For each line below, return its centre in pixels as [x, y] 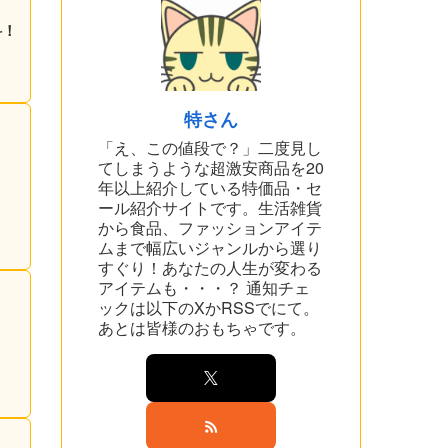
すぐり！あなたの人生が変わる [210, 267]
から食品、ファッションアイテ [210, 227]
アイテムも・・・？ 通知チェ [204, 287]
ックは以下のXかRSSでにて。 [208, 307]
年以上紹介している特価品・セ [210, 187]
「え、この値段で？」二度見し [210, 147]
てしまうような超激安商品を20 [211, 167]
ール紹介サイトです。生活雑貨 [210, 207]
